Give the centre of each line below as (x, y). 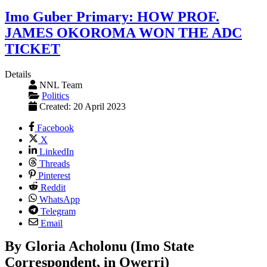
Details (18, 74)
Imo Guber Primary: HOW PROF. (112, 17)
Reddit (53, 188)
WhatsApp (60, 200)
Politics (55, 96)
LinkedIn (57, 152)
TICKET (32, 49)
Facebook (55, 128)
